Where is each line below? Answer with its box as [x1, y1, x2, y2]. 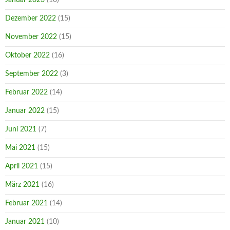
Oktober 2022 [5, 51, 50, 59]
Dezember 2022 [5, 14, 56, 22]
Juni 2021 [5, 125, 36, 133]
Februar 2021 [5, 199, 48, 207]
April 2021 [5, 162, 38, 170]
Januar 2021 [5, 218, 45, 225]
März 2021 [5, 181, 40, 188]
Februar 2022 [5, 88, 48, 96]
